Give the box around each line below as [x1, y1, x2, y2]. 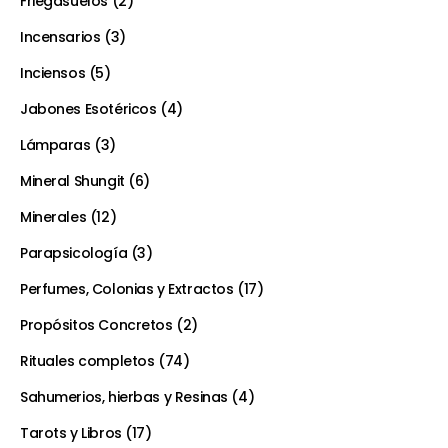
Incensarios [20, 27, 101, 48]
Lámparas [20, 135, 91, 156]
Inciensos [20, 63, 86, 84]
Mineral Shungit [20, 171, 125, 192]
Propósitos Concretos [20, 315, 173, 336]
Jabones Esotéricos [20, 99, 157, 120]
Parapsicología [20, 243, 128, 264]
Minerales [20, 207, 87, 228]
